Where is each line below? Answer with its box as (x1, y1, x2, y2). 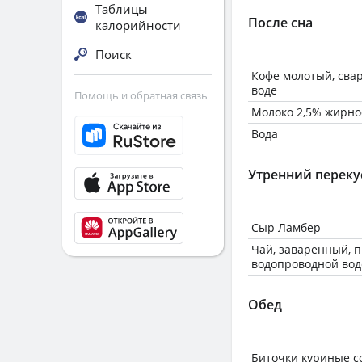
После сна (248, 14, 313, 32)
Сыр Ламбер (251, 220, 321, 235)
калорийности (95, 17, 181, 33)
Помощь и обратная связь (74, 88, 208, 103)
